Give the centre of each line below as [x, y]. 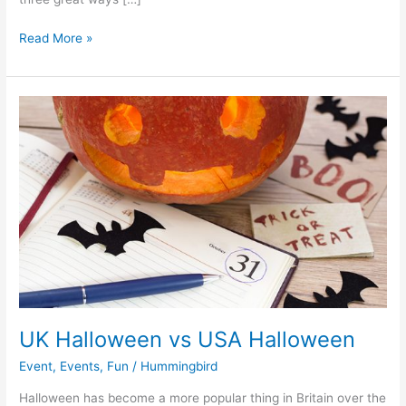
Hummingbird [179, 366]
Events [80, 366]
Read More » [56, 38]
